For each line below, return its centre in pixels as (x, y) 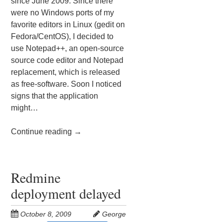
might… (25, 108)
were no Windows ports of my (63, 12)
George (114, 214)
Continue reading (43, 131)
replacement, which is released (66, 72)
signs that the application (55, 96)
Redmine (36, 177)
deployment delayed (66, 193)
